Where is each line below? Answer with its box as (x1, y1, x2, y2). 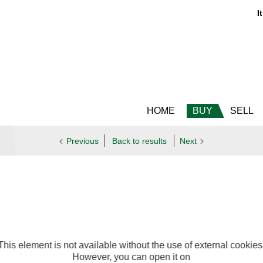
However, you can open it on (72, 251, 191, 262)
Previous (66, 136, 99, 146)
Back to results (112, 136, 167, 146)
